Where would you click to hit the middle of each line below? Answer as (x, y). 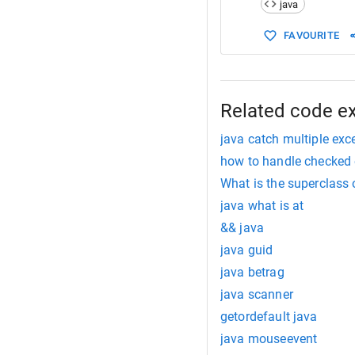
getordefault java (269, 317)
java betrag (252, 272)
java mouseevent (269, 339)
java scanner (257, 294)
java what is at (262, 206)
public (326, 15)
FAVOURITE (312, 35)
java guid (247, 250)
